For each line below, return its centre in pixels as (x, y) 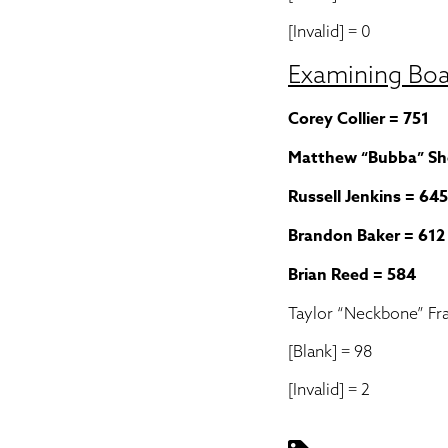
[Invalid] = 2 (329, 389)
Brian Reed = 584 (352, 275)
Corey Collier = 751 (358, 119)
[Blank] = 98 (330, 351)
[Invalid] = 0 (329, 31)
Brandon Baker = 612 (366, 236)
